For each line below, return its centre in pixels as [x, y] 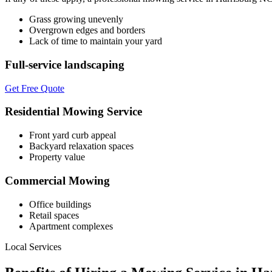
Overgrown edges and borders [87, 30]
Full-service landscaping [65, 65]
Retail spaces [54, 215]
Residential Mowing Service [73, 112]
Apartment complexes [71, 226]
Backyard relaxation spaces [81, 146]
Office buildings [60, 204]
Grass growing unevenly [76, 19]
